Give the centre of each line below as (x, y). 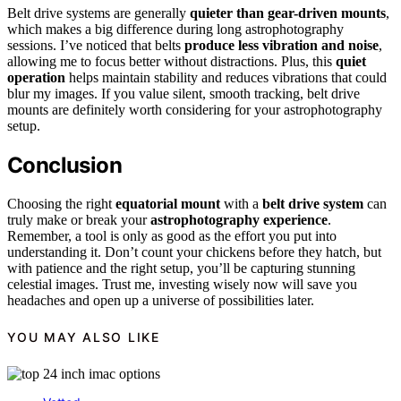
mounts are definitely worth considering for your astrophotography (195, 109)
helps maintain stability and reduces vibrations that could (226, 77)
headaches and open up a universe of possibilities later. (161, 300)
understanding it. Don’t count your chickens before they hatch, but (194, 252)
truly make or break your (79, 219)
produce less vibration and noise (282, 45)
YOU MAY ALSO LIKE (84, 337)
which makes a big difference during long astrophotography (175, 29)
